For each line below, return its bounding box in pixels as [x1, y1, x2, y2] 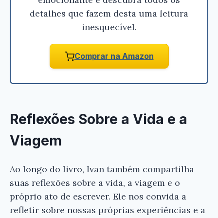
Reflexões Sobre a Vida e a [10, 111, 187, 128]
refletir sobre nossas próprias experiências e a [10, 204, 205, 216]
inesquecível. [81, 21, 137, 33]
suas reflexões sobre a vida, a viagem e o [10, 177, 180, 189]
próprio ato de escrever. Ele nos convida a [10, 191, 186, 202]
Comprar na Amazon [74, 51, 154, 61]
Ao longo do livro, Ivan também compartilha [10, 163, 194, 175]
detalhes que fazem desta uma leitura [30, 8, 188, 19]
